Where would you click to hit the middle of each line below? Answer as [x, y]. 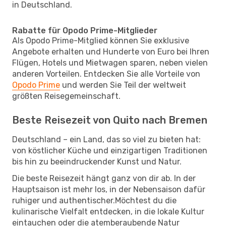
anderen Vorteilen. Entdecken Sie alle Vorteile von [106, 74]
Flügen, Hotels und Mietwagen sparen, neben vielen [110, 63]
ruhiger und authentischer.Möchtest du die [94, 200]
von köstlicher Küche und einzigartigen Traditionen [110, 150]
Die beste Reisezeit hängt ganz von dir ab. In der [104, 178]
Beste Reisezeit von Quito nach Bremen [110, 120]
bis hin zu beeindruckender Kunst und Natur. [97, 161]
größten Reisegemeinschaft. [66, 96]
